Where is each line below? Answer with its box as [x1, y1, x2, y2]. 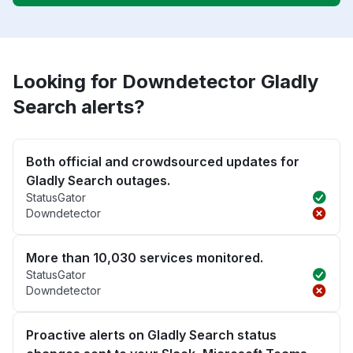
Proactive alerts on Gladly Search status [26, 327, 277, 344]
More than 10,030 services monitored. [26, 250, 263, 266]
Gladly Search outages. [26, 173, 170, 189]
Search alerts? [13, 95, 145, 119]
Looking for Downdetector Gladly [13, 70, 318, 94]
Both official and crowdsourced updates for [26, 154, 299, 170]
